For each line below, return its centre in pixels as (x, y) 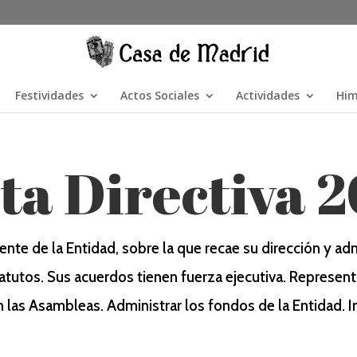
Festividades (49, 95)
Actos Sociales (160, 95)
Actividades (268, 95)
